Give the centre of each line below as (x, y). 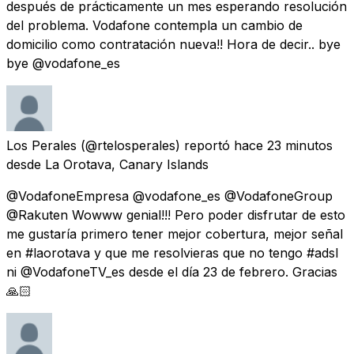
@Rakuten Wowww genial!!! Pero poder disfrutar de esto (176, 215)
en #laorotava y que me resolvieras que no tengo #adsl (172, 252)
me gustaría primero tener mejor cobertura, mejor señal (175, 233)
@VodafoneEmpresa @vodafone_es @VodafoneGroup (169, 196)
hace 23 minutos (283, 145)
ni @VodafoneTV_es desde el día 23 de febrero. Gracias (172, 271)
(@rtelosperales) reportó (155, 145)
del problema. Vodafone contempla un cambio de (154, 25)
